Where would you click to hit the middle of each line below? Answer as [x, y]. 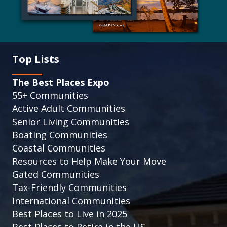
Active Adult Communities [69, 108]
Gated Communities [56, 174]
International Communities [71, 200]
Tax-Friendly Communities [69, 187]
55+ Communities [50, 95]
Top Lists [36, 59]
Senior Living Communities [71, 121]
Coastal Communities [59, 148]
